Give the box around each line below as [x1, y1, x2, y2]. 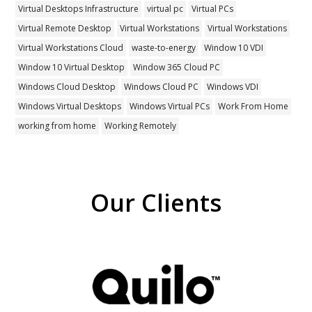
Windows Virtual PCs [130, 100, 210, 112]
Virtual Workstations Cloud [18, 41, 124, 54]
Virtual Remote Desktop [18, 22, 112, 34]
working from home [18, 119, 97, 132]
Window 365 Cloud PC [133, 61, 221, 73]
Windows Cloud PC [124, 80, 199, 93]
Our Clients [90, 185, 221, 219]
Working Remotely [104, 119, 177, 132]
